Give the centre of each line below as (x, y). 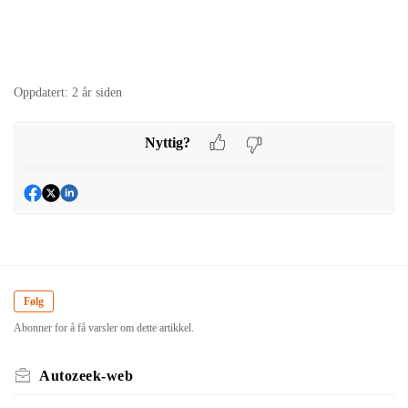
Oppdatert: (41, 93)
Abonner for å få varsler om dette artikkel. (104, 327)
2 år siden (97, 93)
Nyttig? (168, 142)
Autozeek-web (86, 375)
